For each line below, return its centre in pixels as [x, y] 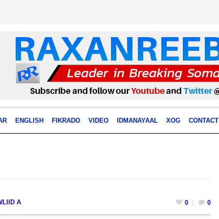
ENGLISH [29, 120]
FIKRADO [66, 120]
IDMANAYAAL [137, 120]
